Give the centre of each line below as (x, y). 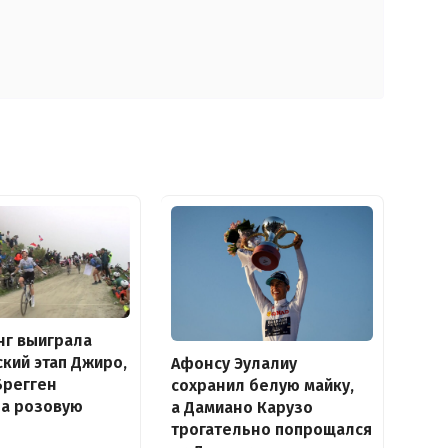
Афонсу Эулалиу (233, 364)
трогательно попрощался (271, 430)
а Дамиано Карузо (241, 408)
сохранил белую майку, (262, 386)
